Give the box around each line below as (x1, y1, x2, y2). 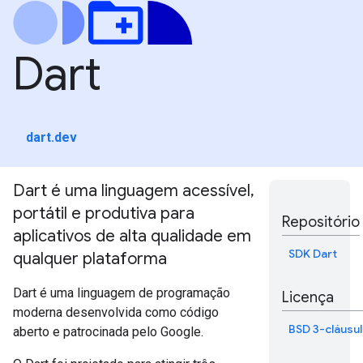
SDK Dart (288, 246, 337, 261)
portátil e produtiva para (13, 203, 194, 224)
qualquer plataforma (13, 248, 167, 269)
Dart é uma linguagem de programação (13, 284, 230, 301)
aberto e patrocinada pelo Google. (13, 323, 203, 340)
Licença (282, 288, 334, 306)
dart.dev (26, 129, 77, 145)
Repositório (282, 212, 360, 231)
